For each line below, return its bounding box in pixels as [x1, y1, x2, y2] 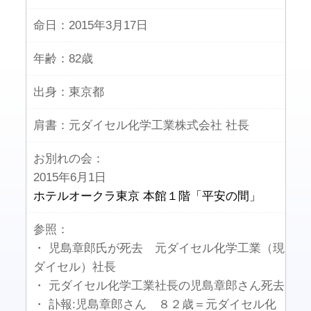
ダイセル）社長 [33, 260, 116, 274]
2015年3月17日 [68, 18, 148, 32]
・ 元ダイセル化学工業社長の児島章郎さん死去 [33, 278, 285, 292]
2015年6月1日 [33, 170, 106, 184]
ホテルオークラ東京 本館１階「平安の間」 [33, 189, 261, 203]
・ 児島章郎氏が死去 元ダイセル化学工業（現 [33, 241, 285, 255]
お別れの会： [33, 151, 104, 165]
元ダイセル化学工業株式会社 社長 [68, 118, 249, 132]
